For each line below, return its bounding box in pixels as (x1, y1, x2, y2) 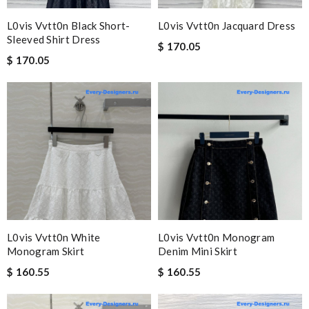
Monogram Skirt (7, 245, 85, 257)
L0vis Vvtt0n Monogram (158, 231, 275, 243)
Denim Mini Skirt (158, 245, 237, 257)
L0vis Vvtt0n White (7, 231, 101, 243)
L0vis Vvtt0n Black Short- (7, 19, 130, 32)
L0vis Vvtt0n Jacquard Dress (158, 19, 296, 32)
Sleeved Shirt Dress (7, 33, 101, 46)
